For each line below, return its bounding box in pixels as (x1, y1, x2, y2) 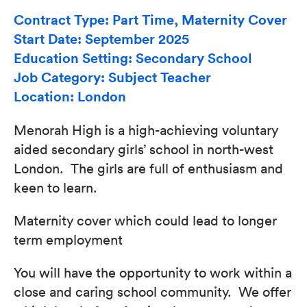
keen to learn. (14, 178, 101, 196)
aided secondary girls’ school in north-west (14, 140, 273, 158)
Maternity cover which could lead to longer (14, 211, 277, 229)
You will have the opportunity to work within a (14, 263, 292, 281)
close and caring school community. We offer (14, 282, 291, 300)
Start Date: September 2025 (14, 30, 189, 47)
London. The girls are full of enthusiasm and (14, 159, 283, 177)
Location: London (14, 88, 126, 105)
